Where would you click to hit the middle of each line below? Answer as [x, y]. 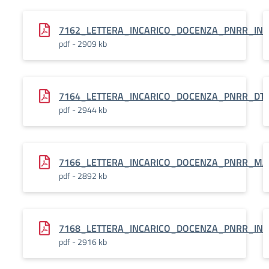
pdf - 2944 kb [83, 110]
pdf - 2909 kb [83, 44]
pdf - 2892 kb [83, 176]
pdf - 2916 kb [83, 242]
